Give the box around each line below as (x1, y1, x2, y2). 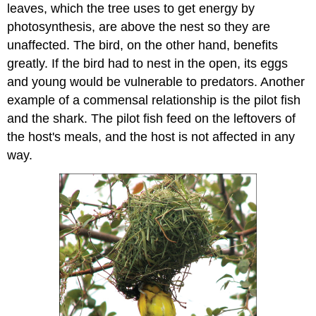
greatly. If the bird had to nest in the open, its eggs (7, 56, 288, 71)
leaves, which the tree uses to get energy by (7, 1, 255, 16)
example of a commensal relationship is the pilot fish (7, 93, 301, 108)
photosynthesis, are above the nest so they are (7, 20, 271, 35)
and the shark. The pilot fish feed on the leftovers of (7, 111, 296, 126)
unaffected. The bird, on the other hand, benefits (7, 38, 279, 53)
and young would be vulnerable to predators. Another (7, 75, 305, 90)
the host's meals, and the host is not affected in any (7, 130, 296, 145)
